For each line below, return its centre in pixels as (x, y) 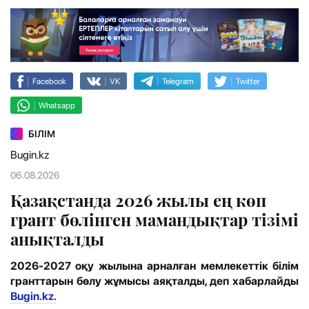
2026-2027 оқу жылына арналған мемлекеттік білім (154, 266)
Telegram (178, 81)
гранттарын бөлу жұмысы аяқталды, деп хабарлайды (154, 281)
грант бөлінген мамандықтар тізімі (154, 220)
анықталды (57, 239)
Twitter (248, 81)
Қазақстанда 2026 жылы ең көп (138, 200)
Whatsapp (57, 105)
